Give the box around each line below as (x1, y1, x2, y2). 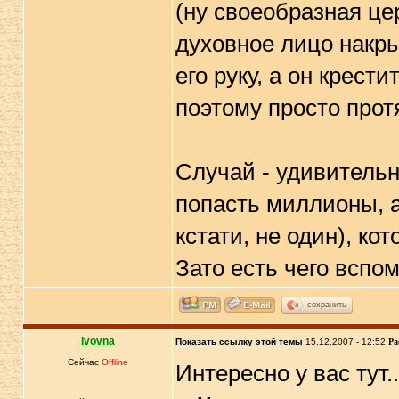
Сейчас (67, 357, 102, 367)
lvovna (80, 335, 115, 347)
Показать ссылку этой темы (175, 337, 303, 346)
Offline (101, 357, 128, 367)
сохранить (306, 299, 346, 309)
